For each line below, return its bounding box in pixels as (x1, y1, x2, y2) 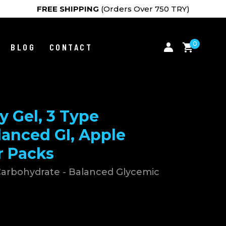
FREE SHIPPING (36, 4, 99, 14)
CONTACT (49, 41, 93, 52)
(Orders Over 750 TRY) (98, 4, 190, 14)
